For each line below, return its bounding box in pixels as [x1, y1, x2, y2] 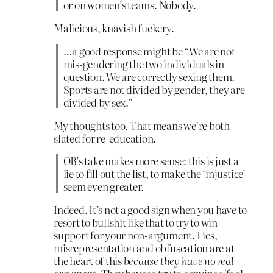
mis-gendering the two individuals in [63, 55, 224, 71]
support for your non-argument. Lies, [54, 227, 218, 243]
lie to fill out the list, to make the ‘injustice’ [63, 166, 246, 182]
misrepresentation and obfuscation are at [54, 240, 235, 256]
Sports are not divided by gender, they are [63, 81, 245, 97]
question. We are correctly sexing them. [63, 68, 235, 84]
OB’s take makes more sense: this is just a [63, 153, 239, 169]
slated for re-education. [54, 130, 157, 146]
